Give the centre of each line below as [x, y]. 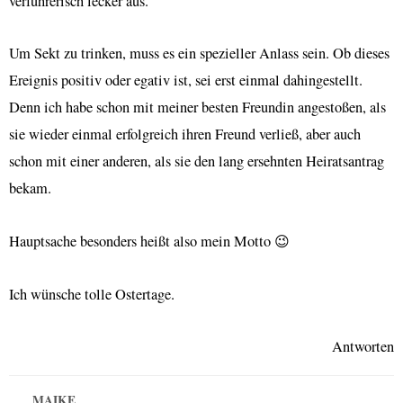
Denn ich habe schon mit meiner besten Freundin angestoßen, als [197, 107]
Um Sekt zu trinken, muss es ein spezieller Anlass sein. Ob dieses [199, 54]
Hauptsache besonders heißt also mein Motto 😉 [149, 241]
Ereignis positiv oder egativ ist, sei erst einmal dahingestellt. [186, 81]
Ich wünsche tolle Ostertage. [92, 294]
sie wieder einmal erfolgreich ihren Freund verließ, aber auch [185, 134]
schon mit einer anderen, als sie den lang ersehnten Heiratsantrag [197, 161]
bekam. [30, 188]
